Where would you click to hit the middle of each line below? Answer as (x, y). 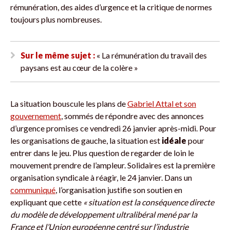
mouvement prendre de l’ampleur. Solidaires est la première (113, 165)
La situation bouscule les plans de (69, 103)
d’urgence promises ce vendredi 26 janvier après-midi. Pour (113, 128)
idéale (174, 140)
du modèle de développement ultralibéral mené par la (104, 214)
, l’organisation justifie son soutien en (119, 189)
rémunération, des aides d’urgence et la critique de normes (111, 7)
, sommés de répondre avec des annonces (132, 116)
